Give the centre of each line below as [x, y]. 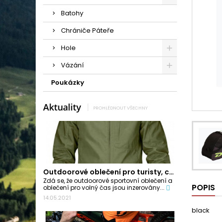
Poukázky [68, 83]
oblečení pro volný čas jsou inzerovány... [105, 188]
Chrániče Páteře [87, 30]
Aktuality [62, 107]
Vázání [72, 65]
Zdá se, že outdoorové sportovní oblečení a [108, 181]
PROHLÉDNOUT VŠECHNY [120, 108]
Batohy [72, 13]
